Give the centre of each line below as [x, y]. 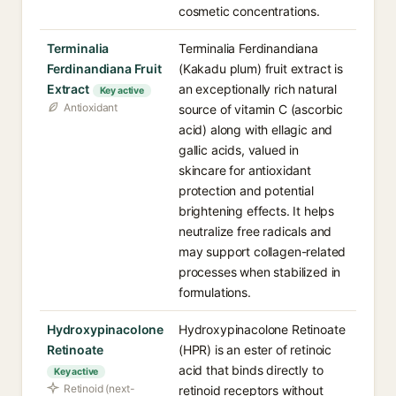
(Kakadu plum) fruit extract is [261, 69]
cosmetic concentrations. [249, 11]
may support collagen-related [263, 251]
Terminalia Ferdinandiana [248, 48]
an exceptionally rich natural [258, 89]
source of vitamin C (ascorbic [261, 109]
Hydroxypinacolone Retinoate [262, 329]
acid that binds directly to [251, 370]
